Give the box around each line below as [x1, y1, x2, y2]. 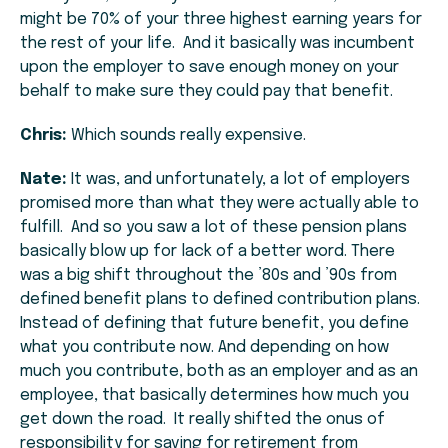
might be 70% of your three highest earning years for [20, 11, 422, 29]
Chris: [20, 127, 67, 145]
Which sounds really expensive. [67, 127, 306, 145]
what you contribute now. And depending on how [20, 339, 389, 357]
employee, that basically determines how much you [20, 387, 409, 405]
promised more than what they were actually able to [20, 195, 419, 213]
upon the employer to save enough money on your [20, 59, 399, 77]
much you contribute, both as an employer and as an [20, 363, 418, 381]
